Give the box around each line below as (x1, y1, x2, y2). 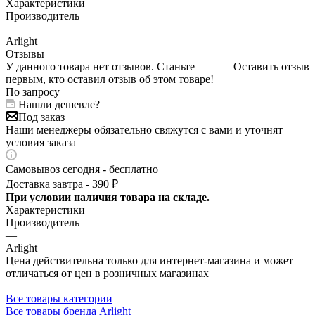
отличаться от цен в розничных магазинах (6, 266, 209, 279)
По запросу (6, 85, 60, 98)
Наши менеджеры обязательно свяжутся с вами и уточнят (6, 123, 283, 136)
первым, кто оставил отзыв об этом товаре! (6, 72, 214, 85)
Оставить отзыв (233, 60, 309, 72)
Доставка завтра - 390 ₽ (6, 177, 118, 190)
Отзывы (6, 47, 44, 60)
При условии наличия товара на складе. (6, 191, 210, 203)
